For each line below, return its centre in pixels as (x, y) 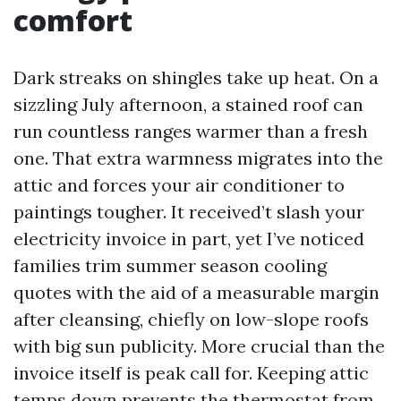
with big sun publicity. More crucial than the (199, 346)
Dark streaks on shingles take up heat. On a (196, 77)
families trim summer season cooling (170, 265)
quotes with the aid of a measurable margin (196, 292)
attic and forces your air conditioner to (179, 185)
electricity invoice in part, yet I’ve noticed (189, 239)
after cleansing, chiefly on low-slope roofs (191, 319)
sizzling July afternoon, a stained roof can (188, 104)
